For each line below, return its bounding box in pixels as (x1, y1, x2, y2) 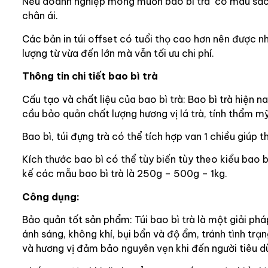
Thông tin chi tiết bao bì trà (22, 70, 158, 83)
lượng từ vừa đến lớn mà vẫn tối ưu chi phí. (22, 47, 214, 59)
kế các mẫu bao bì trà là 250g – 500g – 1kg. (22, 167, 227, 180)
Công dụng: (22, 190, 80, 203)
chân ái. (22, 10, 58, 22)
